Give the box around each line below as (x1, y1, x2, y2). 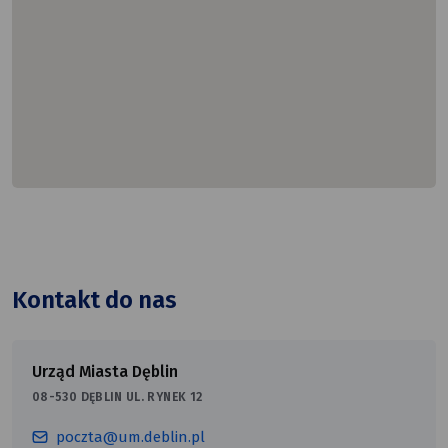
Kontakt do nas (12, 286, 177, 315)
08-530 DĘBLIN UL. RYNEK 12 (32, 390, 203, 405)
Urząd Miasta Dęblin (32, 362, 178, 382)
